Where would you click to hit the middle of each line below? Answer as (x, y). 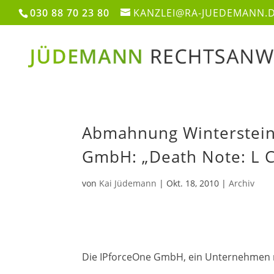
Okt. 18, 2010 (193, 183)
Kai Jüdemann (128, 183)
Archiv (242, 183)
